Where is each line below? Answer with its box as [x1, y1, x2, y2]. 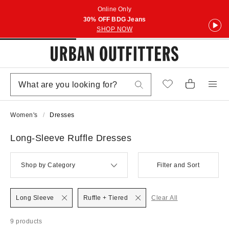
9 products [10, 218, 42, 225]
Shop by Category [21, 162, 75, 169]
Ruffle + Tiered [83, 194, 128, 201]
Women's [10, 111, 38, 119]
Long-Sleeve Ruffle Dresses [10, 133, 131, 143]
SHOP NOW [97, 26, 132, 33]
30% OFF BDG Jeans [83, 16, 146, 23]
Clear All [151, 194, 178, 201]
